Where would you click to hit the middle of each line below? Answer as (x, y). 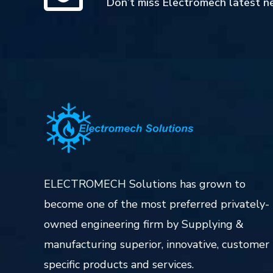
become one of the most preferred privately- (157, 204)
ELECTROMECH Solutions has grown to (145, 184)
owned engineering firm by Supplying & (144, 224)
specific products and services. (119, 264)
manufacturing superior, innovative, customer (157, 244)
